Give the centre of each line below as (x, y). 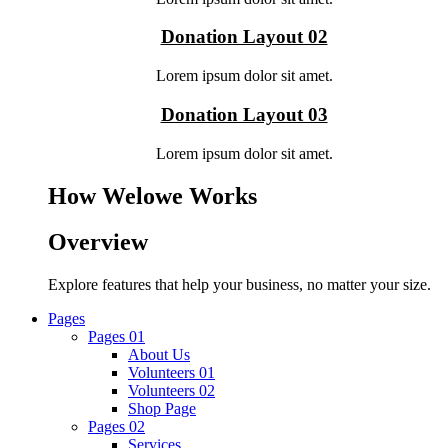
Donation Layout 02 (244, 37)
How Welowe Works (152, 195)
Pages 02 (116, 427)
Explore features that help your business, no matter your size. (239, 285)
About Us (159, 355)
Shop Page (162, 409)
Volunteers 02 (171, 391)
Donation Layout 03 (244, 114)
